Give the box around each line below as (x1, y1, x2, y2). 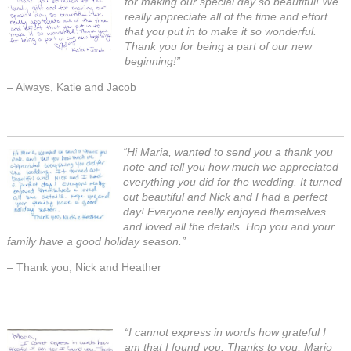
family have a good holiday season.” (7, 235, 186, 248)
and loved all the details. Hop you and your (123, 220, 335, 233)
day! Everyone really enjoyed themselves (123, 205, 327, 218)
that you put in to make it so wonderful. (125, 25, 317, 38)
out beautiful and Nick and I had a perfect (123, 190, 328, 203)
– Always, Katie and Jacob (7, 81, 137, 93)
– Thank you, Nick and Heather (7, 261, 162, 273)
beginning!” (125, 55, 181, 67)
